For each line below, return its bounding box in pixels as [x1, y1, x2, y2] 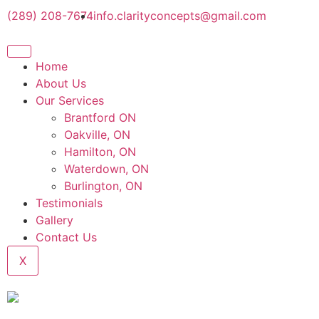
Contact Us [36, 230, 97, 244]
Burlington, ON [64, 179, 142, 193]
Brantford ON [64, 110, 136, 125]
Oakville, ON [64, 127, 130, 142]
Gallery [36, 213, 73, 227]
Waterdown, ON [64, 162, 149, 176]
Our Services [36, 93, 104, 108]
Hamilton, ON [64, 145, 136, 159]
